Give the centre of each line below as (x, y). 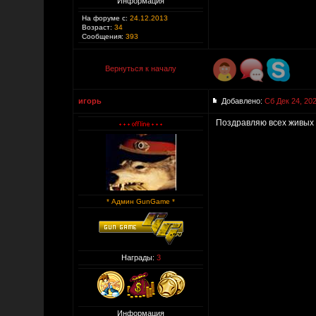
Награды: (139, 257)
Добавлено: (243, 101)
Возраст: (97, 27)
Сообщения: (103, 36)
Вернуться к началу (141, 68)
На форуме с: (105, 18)
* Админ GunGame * (141, 201)
